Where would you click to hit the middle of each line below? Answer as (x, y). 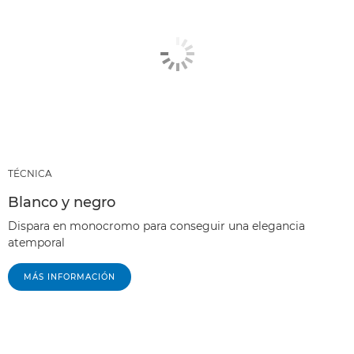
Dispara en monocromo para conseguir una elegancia (156, 226)
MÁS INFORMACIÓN (70, 277)
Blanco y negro (62, 202)
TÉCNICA (30, 173)
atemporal (36, 242)
